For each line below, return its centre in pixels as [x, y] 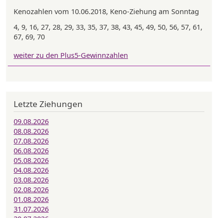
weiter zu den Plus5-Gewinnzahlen [71, 55]
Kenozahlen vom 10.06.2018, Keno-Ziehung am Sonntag [106, 11]
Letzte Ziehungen [48, 104]
